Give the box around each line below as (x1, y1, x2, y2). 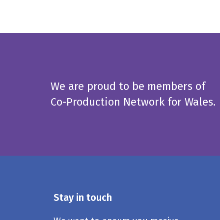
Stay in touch (54, 192, 112, 203)
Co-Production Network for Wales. (51, 95, 216, 109)
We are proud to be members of (51, 80, 206, 93)
